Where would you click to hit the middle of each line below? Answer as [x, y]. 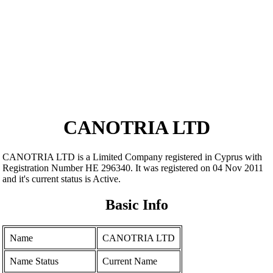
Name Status [34, 261]
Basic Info [136, 205]
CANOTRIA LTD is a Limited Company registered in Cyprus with [133, 157]
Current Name [130, 261]
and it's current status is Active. [62, 179]
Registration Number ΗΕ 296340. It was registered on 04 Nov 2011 [133, 168]
